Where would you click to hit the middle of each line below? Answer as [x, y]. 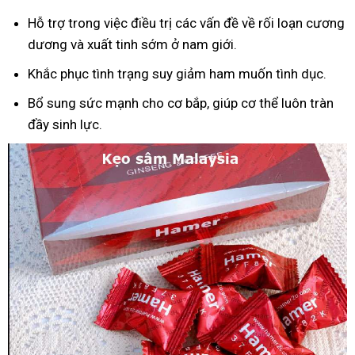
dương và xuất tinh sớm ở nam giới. [132, 44]
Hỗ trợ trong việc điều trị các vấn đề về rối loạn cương [186, 23]
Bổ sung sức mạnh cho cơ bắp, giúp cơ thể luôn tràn [181, 103]
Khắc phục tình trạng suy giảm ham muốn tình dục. [177, 74]
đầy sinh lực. [65, 124]
